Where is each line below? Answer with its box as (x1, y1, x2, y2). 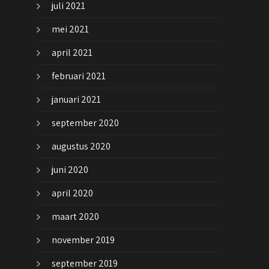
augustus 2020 (52, 140, 110, 153)
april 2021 (52, 46, 92, 59)
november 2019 (52, 234, 115, 247)
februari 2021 (52, 70, 106, 83)
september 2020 (52, 116, 119, 130)
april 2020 (52, 187, 93, 200)
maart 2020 (52, 210, 99, 223)
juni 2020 (52, 163, 88, 177)
